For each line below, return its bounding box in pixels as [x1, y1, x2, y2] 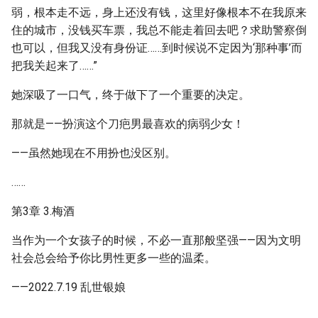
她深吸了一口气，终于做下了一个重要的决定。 [11, 88, 250, 102]
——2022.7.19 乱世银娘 [11, 280, 126, 294]
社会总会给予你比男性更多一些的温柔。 [11, 251, 216, 265]
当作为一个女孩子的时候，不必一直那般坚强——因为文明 [11, 234, 301, 247]
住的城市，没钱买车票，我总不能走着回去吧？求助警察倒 [11, 23, 307, 37]
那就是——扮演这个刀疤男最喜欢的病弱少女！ [11, 117, 244, 131]
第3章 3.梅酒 [11, 204, 75, 218]
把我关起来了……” [11, 59, 97, 72]
